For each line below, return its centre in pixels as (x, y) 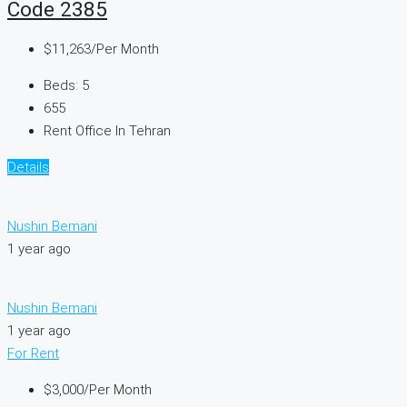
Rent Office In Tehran (107, 130)
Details (28, 167)
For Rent (33, 353)
